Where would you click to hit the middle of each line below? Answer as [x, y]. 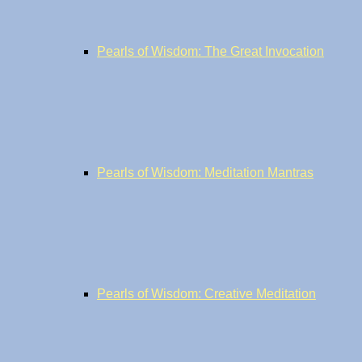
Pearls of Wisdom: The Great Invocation [210, 51]
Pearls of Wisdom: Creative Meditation [206, 294]
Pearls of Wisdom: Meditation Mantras [205, 173]
